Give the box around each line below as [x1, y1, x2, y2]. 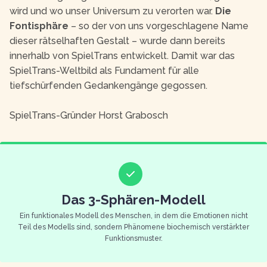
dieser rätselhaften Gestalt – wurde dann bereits [10, 35, 225, 47]
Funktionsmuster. [104, 234, 163, 243]
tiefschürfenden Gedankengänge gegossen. [10, 80, 207, 92]
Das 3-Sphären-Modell [61, 192, 206, 208]
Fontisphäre [10, 20, 69, 32]
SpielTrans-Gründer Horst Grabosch [10, 110, 168, 122]
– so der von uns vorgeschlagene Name [69, 20, 249, 32]
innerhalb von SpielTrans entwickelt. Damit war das [10, 50, 235, 62]
